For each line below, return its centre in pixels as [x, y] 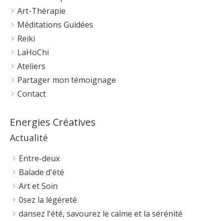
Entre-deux [39, 158]
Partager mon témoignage [67, 80]
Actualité [29, 138]
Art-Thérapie [41, 11]
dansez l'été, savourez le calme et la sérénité [101, 214]
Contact [32, 94]
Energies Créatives [53, 122]
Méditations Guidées [55, 25]
